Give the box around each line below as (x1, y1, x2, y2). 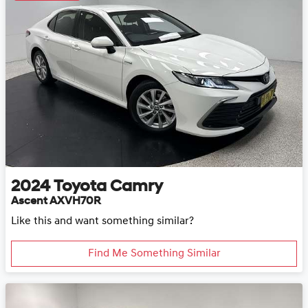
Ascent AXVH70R (11, 195, 101, 207)
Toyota (54, 178, 107, 195)
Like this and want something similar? (11, 215, 194, 227)
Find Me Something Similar (87, 247, 221, 259)
